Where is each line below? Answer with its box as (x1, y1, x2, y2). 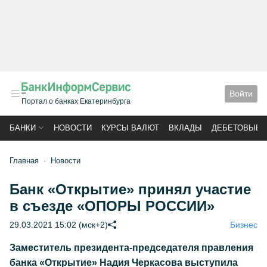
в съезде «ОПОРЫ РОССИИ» (10, 198, 215, 214)
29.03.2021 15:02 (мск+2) (10, 220, 108, 229)
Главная (10, 156, 39, 165)
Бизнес (230, 220, 257, 229)
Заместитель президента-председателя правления (10, 243, 253, 253)
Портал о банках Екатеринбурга (21, 97, 131, 105)
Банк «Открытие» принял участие (10, 181, 251, 197)
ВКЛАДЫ (169, 123, 202, 132)
